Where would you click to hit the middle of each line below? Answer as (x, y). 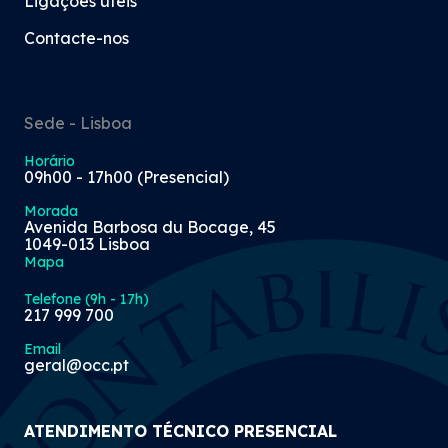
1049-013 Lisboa (87, 243)
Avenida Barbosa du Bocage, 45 (150, 226)
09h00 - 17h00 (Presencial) (126, 176)
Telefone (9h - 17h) (86, 298)
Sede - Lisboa (78, 122)
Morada (51, 210)
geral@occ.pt (76, 364)
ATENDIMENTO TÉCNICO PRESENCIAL (180, 430)
